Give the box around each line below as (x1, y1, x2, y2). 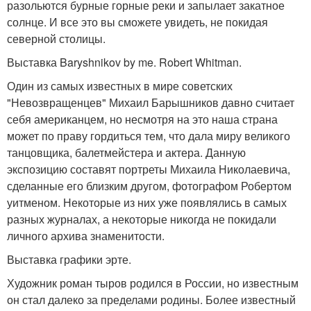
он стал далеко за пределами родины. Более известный (7, 292, 296, 308)
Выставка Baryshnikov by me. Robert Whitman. (7, 54, 242, 71)
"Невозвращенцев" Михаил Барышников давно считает (7, 94, 294, 111)
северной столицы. (7, 31, 106, 47)
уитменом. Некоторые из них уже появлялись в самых (7, 194, 287, 211)
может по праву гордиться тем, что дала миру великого (7, 128, 290, 144)
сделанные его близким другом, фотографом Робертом (7, 178, 292, 194)
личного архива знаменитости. (7, 228, 165, 244)
